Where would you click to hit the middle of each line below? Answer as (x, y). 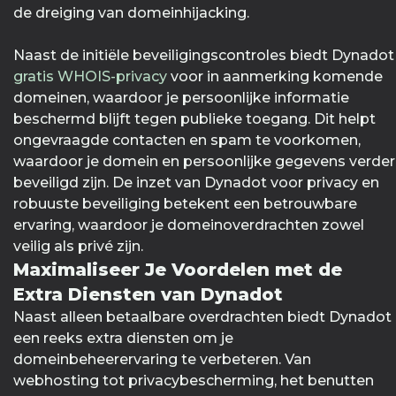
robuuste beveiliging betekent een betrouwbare (185, 204)
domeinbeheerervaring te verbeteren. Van (162, 360)
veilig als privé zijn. (78, 247)
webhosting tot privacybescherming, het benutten (194, 381)
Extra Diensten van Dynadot (148, 295)
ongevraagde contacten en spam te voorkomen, (187, 141)
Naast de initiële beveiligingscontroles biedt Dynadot (204, 56)
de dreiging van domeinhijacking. (131, 13)
